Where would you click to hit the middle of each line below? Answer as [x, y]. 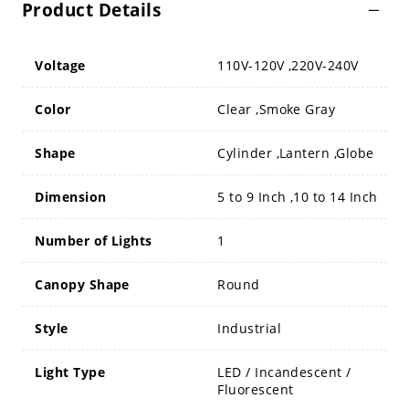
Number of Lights [94, 241]
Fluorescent [256, 390]
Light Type [70, 372]
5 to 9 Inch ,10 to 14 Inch [298, 197]
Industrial [249, 329]
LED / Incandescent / [284, 372]
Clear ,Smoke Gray [277, 110]
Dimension [71, 197]
